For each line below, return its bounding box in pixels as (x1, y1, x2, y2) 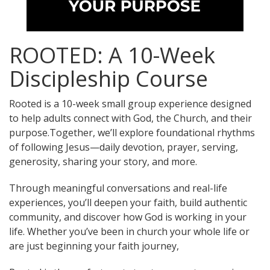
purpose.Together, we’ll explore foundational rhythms (9, 126, 255, 139)
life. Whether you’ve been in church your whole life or (9, 225, 250, 238)
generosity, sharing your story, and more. (9, 155, 197, 168)
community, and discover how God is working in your (9, 210, 246, 224)
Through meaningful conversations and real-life (9, 181, 227, 195)
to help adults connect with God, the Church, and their (9, 111, 252, 125)
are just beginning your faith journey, (9, 239, 179, 253)
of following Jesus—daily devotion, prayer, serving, (9, 140, 238, 154)
